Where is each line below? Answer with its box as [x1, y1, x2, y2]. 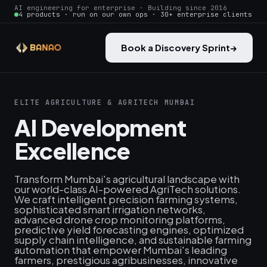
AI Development [14, 113, 187, 141]
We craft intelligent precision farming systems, [14, 193, 238, 206]
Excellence [14, 136, 131, 164]
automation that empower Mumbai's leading [14, 243, 227, 256]
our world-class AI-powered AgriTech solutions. [14, 182, 241, 195]
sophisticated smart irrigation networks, [14, 203, 206, 216]
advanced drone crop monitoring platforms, [14, 213, 225, 226]
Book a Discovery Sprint [121, 42, 230, 53]
